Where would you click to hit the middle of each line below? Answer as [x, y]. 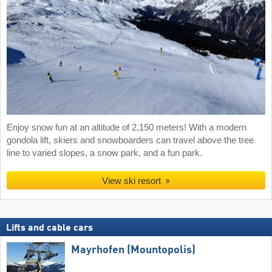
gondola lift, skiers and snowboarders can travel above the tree [130, 140]
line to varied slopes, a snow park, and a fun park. [104, 153]
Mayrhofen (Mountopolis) [133, 250]
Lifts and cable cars [49, 228]
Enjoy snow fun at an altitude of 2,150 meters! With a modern [127, 127]
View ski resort [132, 181]
